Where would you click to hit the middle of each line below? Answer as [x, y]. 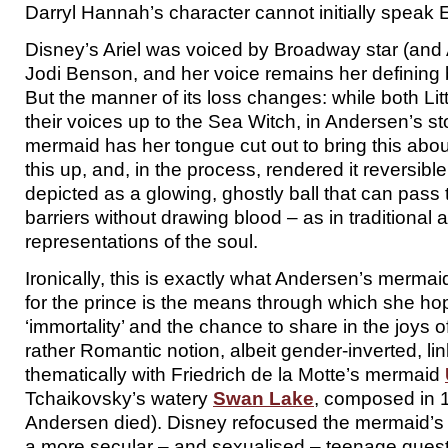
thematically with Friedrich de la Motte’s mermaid [235, 374]
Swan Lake [263, 398]
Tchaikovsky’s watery [119, 398]
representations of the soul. [141, 241]
